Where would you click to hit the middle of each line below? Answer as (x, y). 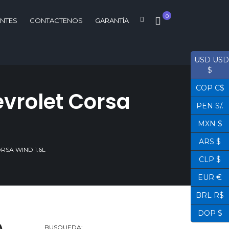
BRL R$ (210, 195)
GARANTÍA (112, 20)
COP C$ (210, 88)
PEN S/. (210, 106)
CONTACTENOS (56, 20)
